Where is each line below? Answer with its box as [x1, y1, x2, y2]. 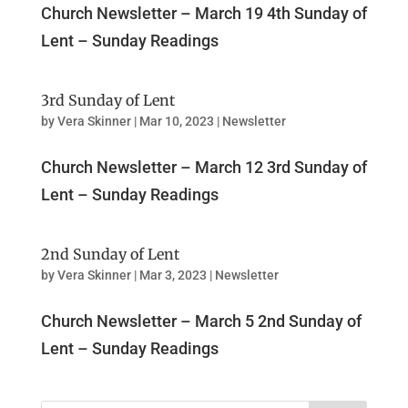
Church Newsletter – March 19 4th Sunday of [40, 4, 367, 23]
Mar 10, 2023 [138, 114, 214, 128]
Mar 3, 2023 [138, 268, 207, 282]
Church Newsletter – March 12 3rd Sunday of [40, 158, 367, 177]
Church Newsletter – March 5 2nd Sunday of [40, 311, 362, 331]
